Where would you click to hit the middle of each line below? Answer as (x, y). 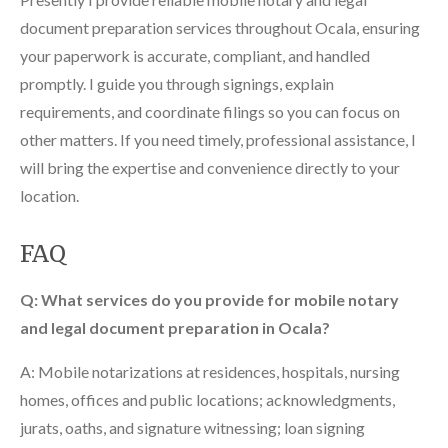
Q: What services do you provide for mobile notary (209, 299)
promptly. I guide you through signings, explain (177, 83)
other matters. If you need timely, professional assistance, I (218, 139)
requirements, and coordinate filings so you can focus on (210, 111)
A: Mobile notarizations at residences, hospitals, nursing (210, 371)
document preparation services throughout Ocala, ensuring (220, 27)
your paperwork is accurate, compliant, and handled (195, 55)
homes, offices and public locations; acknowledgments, (207, 399)
